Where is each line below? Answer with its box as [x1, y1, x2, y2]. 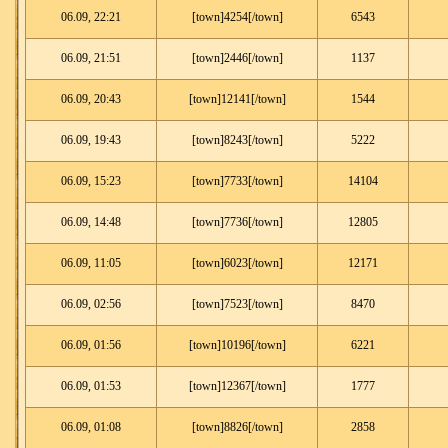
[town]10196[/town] [188, 338, 286, 352]
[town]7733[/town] [191, 174, 283, 188]
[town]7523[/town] [191, 297, 283, 311]
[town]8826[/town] [191, 420, 283, 434]
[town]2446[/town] [191, 51, 283, 65]
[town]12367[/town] [188, 379, 286, 393]
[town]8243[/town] [191, 133, 283, 147]
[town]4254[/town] [191, 10, 283, 24]
